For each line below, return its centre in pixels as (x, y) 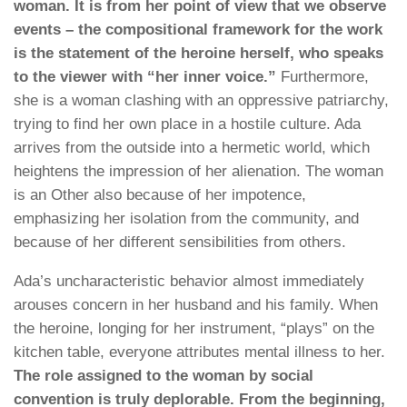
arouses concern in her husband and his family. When (196, 304)
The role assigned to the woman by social (164, 375)
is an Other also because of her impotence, (160, 195)
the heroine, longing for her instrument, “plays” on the (194, 328)
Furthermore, (323, 77)
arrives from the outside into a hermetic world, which (192, 148)
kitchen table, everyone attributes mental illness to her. (199, 352)
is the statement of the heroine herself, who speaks (199, 54)
